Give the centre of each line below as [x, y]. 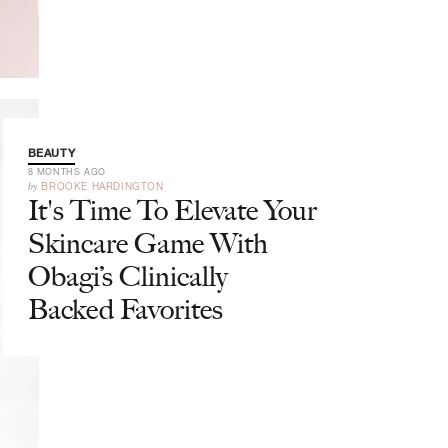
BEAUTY [51, 153]
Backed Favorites [125, 309]
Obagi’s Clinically [127, 276]
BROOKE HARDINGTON [102, 186]
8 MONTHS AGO [66, 171]
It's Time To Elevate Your [172, 210]
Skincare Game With [147, 243]
